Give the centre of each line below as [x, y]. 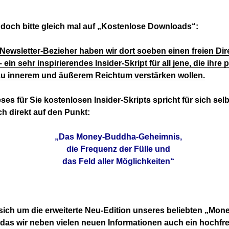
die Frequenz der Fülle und [119, 149]
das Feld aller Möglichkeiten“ [119, 162]
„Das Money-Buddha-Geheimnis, [119, 137]
